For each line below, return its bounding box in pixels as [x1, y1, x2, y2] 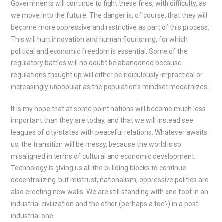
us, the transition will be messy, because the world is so [11, 140, 182, 148]
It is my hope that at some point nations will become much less [11, 105, 206, 112]
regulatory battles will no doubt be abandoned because [11, 59, 182, 67]
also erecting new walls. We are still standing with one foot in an [11, 188, 209, 196]
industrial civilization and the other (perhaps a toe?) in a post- [11, 200, 201, 208]
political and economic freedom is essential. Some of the [11, 47, 188, 55]
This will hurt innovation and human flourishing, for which [11, 35, 188, 43]
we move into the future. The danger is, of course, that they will [11, 11, 208, 19]
